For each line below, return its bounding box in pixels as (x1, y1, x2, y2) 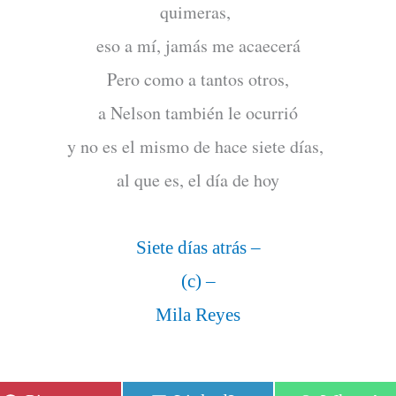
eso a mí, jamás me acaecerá (95, 34, 301, 57)
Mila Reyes (156, 304, 240, 325)
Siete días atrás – (135, 237, 261, 258)
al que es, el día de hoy (117, 168, 279, 192)
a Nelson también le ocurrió (98, 101, 298, 125)
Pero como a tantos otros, (107, 67, 289, 91)
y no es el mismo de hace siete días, (66, 134, 330, 158)
